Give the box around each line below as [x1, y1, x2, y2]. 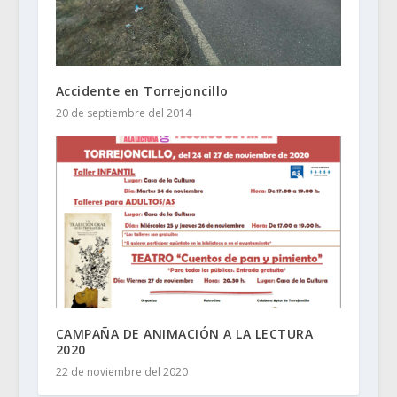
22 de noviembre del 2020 [55, 363, 188, 379]
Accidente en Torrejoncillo [55, 82, 229, 99]
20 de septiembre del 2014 [55, 105, 191, 121]
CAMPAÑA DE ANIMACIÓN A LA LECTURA [55, 324, 314, 342]
